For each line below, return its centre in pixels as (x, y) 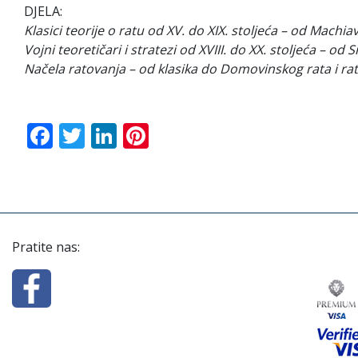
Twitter (127, 135)
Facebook (109, 135)
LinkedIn (168, 135)
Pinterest (203, 135)
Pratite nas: (46, 247)
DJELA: (43, 11)
